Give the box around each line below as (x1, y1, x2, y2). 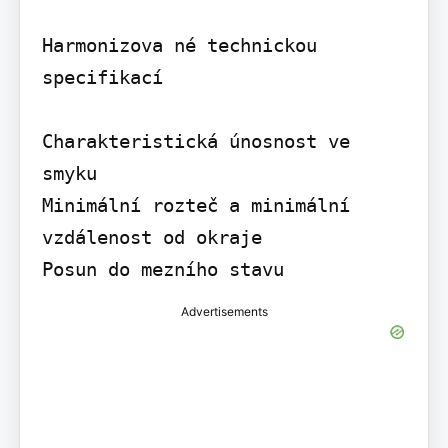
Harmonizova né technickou (41, 34, 317, 57)
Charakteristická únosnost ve (41, 130, 350, 153)
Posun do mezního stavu (41, 258, 284, 281)
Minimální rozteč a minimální (41, 194, 350, 217)
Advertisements (180, 304, 268, 320)
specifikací (41, 66, 163, 89)
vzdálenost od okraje (41, 226, 262, 249)
